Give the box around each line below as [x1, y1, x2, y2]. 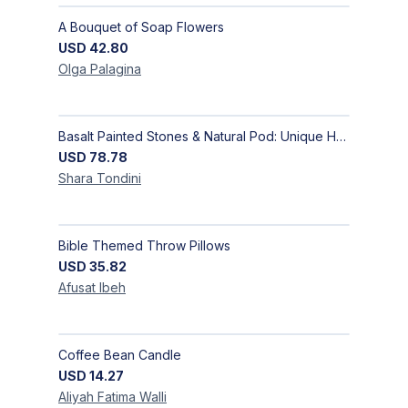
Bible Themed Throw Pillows [58, 238, 230, 254]
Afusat [58, 280, 96, 296]
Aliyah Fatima [58, 389, 139, 405]
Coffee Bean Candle [58, 347, 181, 363]
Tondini [97, 170, 141, 187]
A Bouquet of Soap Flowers [58, 19, 224, 36]
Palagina [90, 61, 141, 77]
